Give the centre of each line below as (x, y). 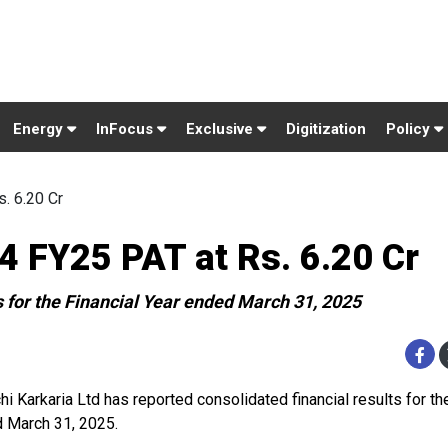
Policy (410, 129)
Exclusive (221, 129)
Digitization (326, 129)
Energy (40, 129)
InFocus (126, 129)
